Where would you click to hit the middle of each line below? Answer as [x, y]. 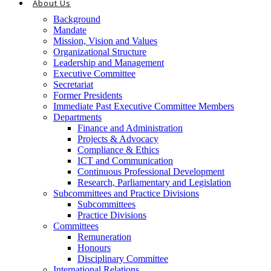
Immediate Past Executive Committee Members [144, 106]
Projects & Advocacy [118, 139]
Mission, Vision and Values [105, 41]
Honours [94, 247]
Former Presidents [88, 95]
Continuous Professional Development [151, 171]
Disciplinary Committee [123, 258]
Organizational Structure [100, 51]
